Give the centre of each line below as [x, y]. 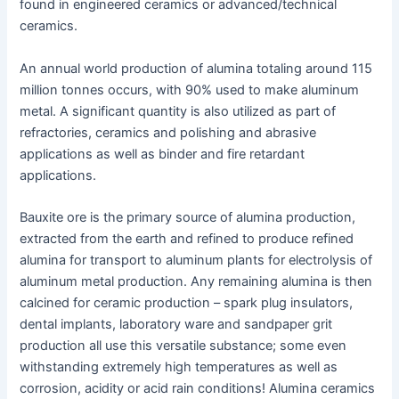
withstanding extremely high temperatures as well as [179, 367]
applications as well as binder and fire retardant [163, 154]
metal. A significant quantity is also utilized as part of [178, 111]
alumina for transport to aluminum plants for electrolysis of [196, 261]
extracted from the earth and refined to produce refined [187, 239]
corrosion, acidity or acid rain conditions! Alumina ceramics [198, 389]
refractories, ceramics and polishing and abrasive [168, 132]
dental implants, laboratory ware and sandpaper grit [176, 325]
